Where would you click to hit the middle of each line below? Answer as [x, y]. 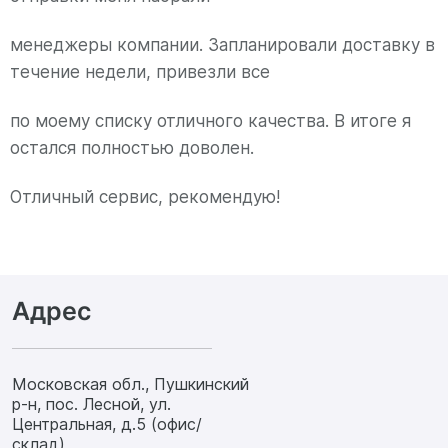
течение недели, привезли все [140, 71]
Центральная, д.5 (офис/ [107, 423]
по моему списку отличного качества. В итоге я [210, 120]
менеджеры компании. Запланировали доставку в [222, 44]
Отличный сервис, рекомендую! [145, 196]
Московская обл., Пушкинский [130, 383]
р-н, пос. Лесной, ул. [91, 403]
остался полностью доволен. [132, 147]
